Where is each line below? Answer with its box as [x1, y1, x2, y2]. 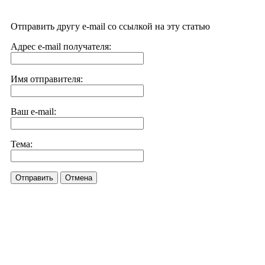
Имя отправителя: [11, 74, 83, 84]
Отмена [65, 173, 92, 182]
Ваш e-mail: [11, 106, 56, 117]
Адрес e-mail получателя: [11, 41, 111, 51]
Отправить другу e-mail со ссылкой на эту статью [11, 21, 210, 31]
